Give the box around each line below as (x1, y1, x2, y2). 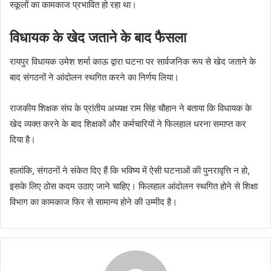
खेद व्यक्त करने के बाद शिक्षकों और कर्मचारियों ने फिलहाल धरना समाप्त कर (10, 118, 246, 130)
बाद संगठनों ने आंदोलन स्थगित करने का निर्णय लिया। (10, 71, 179, 83)
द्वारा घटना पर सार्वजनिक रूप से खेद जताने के (108, 56, 256, 68)
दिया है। (10, 134, 36, 146)
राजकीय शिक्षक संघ (10, 102, 72, 114)
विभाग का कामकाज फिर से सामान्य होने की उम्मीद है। (10, 196, 177, 208)
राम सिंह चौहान (130, 102, 177, 114)
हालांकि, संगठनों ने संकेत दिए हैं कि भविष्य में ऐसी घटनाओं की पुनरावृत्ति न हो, (10, 165, 250, 177)
